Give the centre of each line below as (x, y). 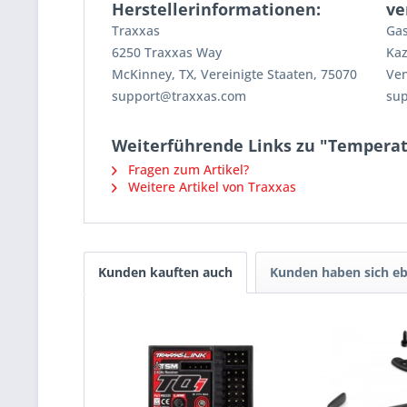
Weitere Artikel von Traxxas (210, 187)
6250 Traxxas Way (167, 53)
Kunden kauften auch (165, 273)
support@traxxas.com (179, 96)
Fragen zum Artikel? (187, 170)
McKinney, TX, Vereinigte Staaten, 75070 (234, 74)
